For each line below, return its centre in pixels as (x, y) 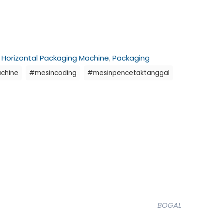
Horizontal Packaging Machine (55, 58)
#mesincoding (53, 73)
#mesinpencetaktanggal (128, 73)
